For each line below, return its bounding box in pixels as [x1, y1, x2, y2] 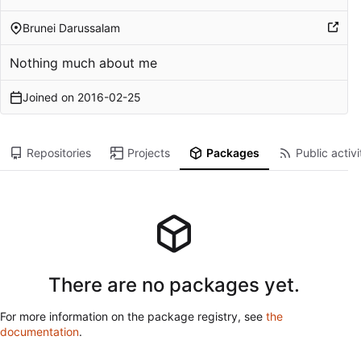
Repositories [26, 146, 91, 160]
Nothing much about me [9, 54, 157, 71]
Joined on [22, 89, 77, 104]
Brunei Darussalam [22, 20, 120, 35]
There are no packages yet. [48, 272, 300, 297]
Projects [127, 146, 170, 160]
